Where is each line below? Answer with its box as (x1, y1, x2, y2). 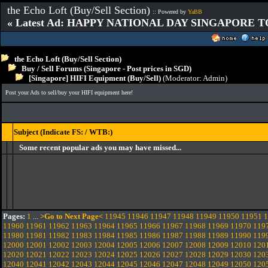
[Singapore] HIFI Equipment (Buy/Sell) (23, 74, 161, 83)
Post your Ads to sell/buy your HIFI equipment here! (5, 89, 133, 96)
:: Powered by (153, 8, 188, 15)
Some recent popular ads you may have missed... (19, 143, 181, 152)
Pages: (3, 212, 25, 221)
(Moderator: (161, 74, 203, 83)
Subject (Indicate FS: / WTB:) (14, 127, 112, 136)
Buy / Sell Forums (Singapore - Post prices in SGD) (22, 64, 191, 73)
